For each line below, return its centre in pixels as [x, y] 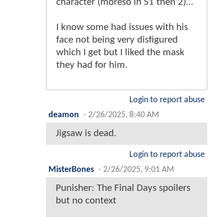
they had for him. [92, 65]
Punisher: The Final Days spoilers [123, 188]
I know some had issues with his [122, 28]
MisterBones [71, 170]
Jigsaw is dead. [86, 134]
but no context [86, 201]
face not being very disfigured [117, 40]
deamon [64, 115]
